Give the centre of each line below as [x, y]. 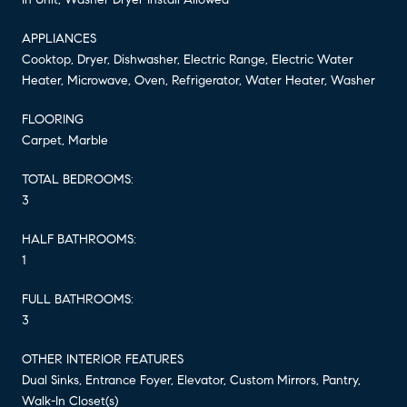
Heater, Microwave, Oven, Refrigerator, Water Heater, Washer [199, 80]
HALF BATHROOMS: [79, 239]
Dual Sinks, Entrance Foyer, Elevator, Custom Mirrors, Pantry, [191, 380]
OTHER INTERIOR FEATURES [103, 359]
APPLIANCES [59, 38]
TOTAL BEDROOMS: [78, 179]
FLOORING [53, 119]
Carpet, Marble [65, 140]
